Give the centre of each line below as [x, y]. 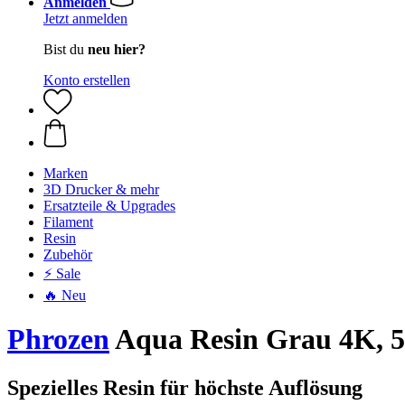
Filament [68, 222]
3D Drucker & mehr [101, 189]
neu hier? [117, 49]
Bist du [66, 49]
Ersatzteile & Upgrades [109, 206]
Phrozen [58, 339]
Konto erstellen [87, 80]
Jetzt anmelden [85, 19]
